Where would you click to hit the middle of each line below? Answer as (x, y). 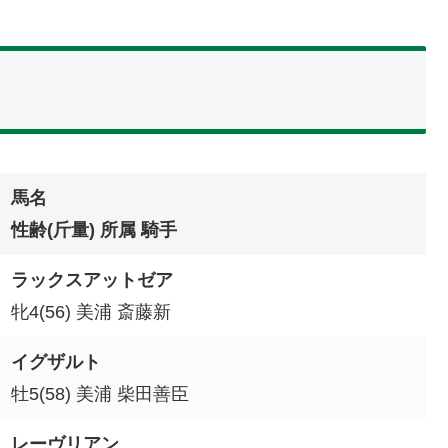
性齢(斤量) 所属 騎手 (94, 229)
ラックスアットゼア (92, 279)
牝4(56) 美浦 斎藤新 (91, 311)
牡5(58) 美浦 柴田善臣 (100, 393)
